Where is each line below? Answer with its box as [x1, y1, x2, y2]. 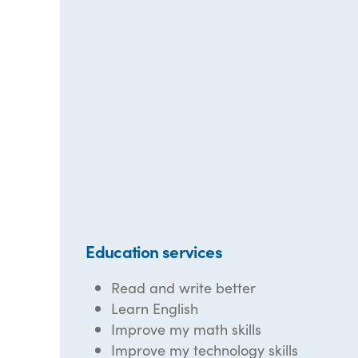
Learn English [111, 298, 199, 318]
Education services [86, 239, 222, 263]
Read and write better [111, 277, 257, 297]
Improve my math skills [111, 319, 262, 339]
